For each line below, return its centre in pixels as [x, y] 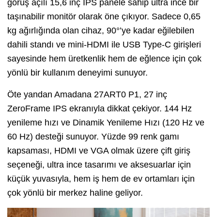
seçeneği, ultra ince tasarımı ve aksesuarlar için [99, 164]
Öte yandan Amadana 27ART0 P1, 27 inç [87, 94]
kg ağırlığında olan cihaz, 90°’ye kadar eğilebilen [101, 30]
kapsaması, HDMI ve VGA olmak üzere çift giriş [99, 150]
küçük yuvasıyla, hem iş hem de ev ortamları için [101, 178]
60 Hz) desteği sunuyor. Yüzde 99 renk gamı [93, 136]
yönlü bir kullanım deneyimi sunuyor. [77, 72]
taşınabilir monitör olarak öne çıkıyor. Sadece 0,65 [104, 16]
